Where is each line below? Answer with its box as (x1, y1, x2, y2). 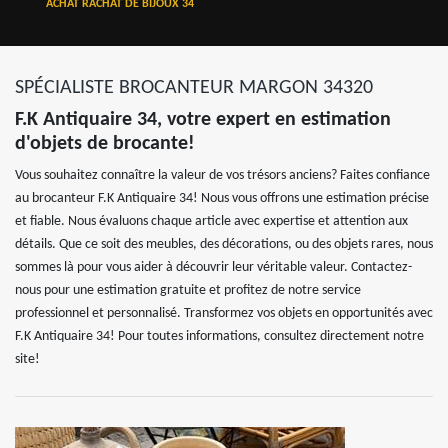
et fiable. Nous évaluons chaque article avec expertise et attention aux (15, 214, 408, 229)
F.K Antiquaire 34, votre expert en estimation (15, 110, 391, 130)
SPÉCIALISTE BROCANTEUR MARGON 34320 (15, 78, 373, 98)
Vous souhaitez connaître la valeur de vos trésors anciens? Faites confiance (15, 168, 430, 183)
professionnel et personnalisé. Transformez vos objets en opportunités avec (15, 306, 433, 321)
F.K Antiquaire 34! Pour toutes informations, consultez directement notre (15, 329, 424, 344)
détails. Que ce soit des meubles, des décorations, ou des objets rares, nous (15, 237, 433, 252)
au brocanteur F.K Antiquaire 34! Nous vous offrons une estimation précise (15, 191, 429, 206)
